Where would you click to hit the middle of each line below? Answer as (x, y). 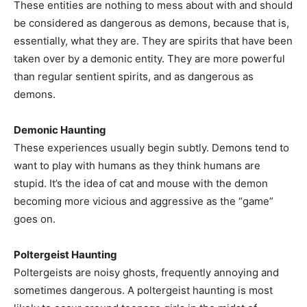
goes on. (35, 219)
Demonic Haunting (60, 130)
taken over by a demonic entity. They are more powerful (149, 59)
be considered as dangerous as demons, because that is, (151, 23)
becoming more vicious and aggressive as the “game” (144, 201)
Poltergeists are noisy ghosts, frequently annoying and (146, 272)
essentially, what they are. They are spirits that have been (153, 41)
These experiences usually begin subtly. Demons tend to (151, 148)
